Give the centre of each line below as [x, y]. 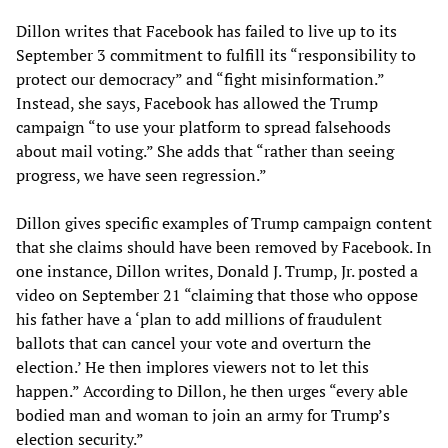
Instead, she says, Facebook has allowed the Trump [197, 102]
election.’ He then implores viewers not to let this [192, 366]
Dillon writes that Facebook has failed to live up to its [206, 30]
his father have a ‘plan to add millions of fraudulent [199, 318]
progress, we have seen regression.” [141, 174]
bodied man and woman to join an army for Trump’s [203, 414]
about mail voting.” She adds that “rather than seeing [205, 150]
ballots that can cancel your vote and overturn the [193, 342]
